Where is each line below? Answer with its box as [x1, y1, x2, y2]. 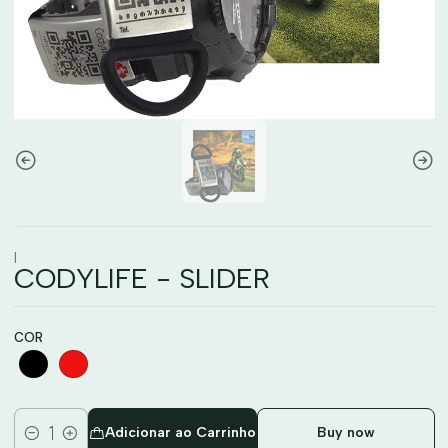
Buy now [316, 424, 375, 441]
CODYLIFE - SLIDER [13, 261, 270, 295]
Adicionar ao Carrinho [104, 424, 256, 441]
